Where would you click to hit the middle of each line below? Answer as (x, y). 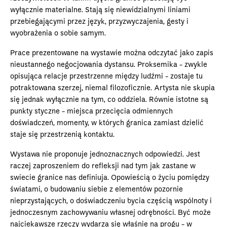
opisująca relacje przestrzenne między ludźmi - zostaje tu (106, 76)
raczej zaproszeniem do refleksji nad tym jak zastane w (103, 166)
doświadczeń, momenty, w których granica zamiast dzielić (107, 123)
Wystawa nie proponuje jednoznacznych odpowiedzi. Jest (105, 154)
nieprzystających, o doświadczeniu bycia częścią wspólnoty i (111, 201)
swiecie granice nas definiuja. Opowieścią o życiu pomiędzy (110, 178)
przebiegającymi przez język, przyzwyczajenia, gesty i (99, 22)
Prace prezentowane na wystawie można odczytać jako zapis (112, 53)
